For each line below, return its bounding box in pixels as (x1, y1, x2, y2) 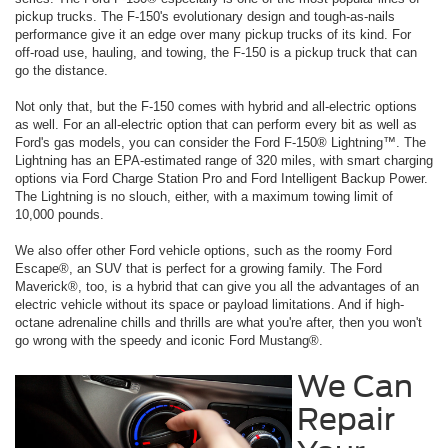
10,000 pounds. (15, 206, 104, 222)
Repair (297, 400, 395, 437)
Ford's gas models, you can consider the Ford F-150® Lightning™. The (15, 134, 426, 150)
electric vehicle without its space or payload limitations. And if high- (15, 296, 404, 312)
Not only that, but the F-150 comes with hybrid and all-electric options (15, 98, 417, 114)
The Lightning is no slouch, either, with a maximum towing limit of (15, 188, 393, 204)
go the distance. (15, 62, 108, 78)
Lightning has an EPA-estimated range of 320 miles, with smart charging (15, 152, 433, 168)
